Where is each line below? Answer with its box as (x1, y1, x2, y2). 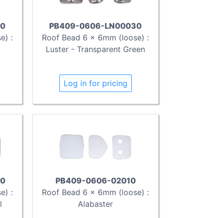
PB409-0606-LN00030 (49, 20, 142, 31)
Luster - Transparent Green (46, 44, 145, 54)
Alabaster (78, 199, 113, 209)
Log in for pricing (63, 78, 127, 88)
